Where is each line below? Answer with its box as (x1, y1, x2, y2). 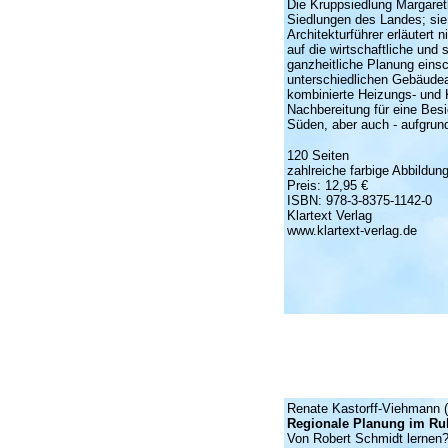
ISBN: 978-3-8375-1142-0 (286, 193, 432, 208)
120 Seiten (286, 148, 349, 163)
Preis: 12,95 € (286, 178, 368, 193)
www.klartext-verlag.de (286, 223, 417, 238)
